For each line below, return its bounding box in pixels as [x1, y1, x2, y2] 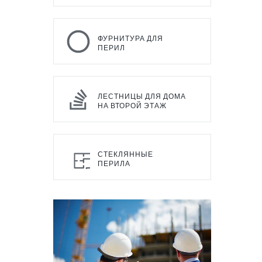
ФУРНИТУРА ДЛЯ [98, 35, 163, 43]
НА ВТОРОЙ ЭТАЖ [98, 102, 167, 111]
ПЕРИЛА [98, 160, 130, 168]
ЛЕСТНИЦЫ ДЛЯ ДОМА [98, 92, 186, 101]
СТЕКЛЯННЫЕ [98, 150, 153, 159]
